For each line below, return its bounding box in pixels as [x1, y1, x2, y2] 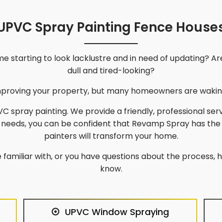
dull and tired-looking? [67, 65, 155, 76]
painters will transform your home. [44, 130, 178, 142]
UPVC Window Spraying [65, 205, 169, 218]
